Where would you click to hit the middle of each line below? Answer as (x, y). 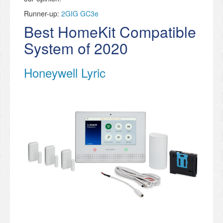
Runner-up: (43, 14)
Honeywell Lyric (65, 73)
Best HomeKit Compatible (110, 32)
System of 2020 (76, 48)
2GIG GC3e (80, 14)
